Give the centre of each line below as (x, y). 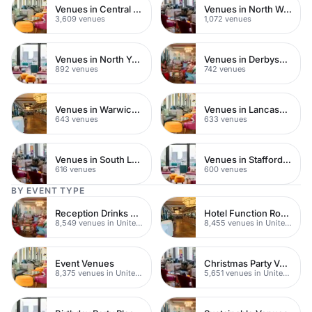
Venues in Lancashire (283, 109)
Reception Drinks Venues (134, 213)
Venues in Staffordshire (287, 159)
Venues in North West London (288, 9)
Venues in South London (136, 159)
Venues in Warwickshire (136, 109)
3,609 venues (80, 18)
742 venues (225, 69)
